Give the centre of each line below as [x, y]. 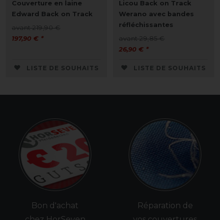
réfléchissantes [146, 25]
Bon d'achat [55, 205]
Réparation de [165, 205]
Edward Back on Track [52, 14]
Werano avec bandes [156, 14]
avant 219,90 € [36, 27]
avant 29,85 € [142, 38]
